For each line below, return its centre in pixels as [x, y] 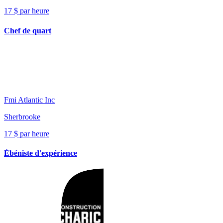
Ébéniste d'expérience [41, 153]
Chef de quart [28, 30]
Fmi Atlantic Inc [29, 100]
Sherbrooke [22, 116]
